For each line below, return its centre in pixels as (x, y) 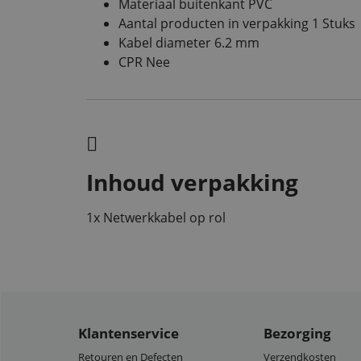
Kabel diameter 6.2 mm (189, 42)
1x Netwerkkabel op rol (156, 218)
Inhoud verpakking (192, 182)
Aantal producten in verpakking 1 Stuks (237, 23)
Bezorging (297, 334)
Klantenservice (129, 334)
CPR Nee (144, 62)
